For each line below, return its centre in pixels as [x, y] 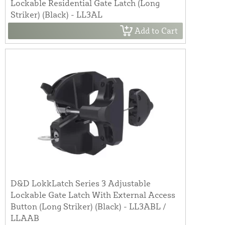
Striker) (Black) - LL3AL [57, 14]
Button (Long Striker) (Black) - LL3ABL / [88, 206]
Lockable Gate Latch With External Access [93, 194]
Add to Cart [156, 31]
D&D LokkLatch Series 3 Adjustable [81, 183]
